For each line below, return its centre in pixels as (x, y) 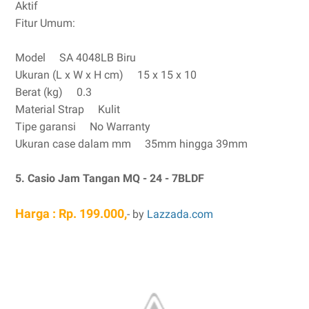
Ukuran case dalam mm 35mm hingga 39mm (131, 144)
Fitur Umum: (45, 23)
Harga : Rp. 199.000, (71, 213)
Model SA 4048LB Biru (76, 58)
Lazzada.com (181, 214)
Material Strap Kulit (68, 109)
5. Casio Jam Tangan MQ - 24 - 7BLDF (110, 178)
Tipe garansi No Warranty (83, 127)
